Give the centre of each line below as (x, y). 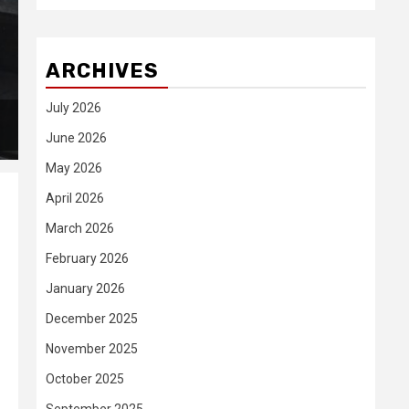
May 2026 (74, 168)
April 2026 (75, 198)
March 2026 (80, 228)
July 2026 (73, 108)
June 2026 (76, 138)
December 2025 (92, 319)
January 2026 (85, 288)
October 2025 (85, 379)
